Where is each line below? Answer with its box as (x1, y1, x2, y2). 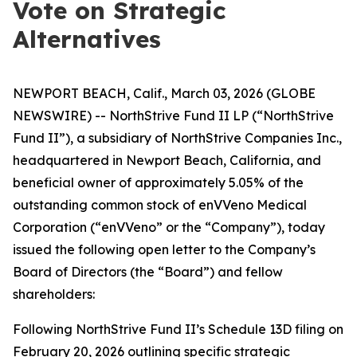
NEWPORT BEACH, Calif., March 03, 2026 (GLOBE (13, 85, 316, 101)
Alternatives (13, 24, 161, 54)
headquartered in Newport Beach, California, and (13, 152, 321, 168)
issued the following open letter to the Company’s (13, 241, 316, 257)
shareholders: (13, 286, 95, 302)
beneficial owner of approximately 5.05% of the (13, 175, 304, 190)
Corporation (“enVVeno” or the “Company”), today (13, 219, 325, 235)
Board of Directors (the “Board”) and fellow (13, 264, 283, 280)
